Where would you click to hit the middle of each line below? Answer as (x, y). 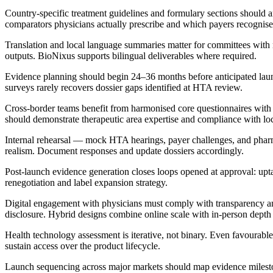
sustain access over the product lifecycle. (83, 246)
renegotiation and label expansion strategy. (86, 182)
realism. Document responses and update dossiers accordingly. (124, 151)
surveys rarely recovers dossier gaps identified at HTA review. (124, 87)
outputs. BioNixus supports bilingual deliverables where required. (131, 55)
